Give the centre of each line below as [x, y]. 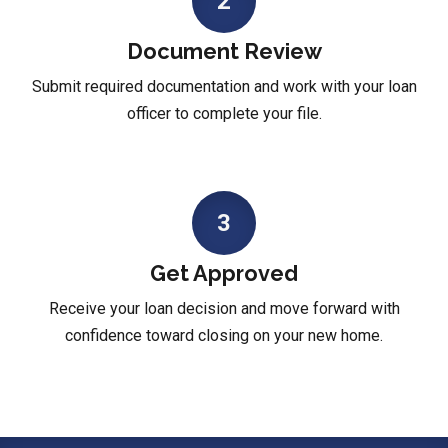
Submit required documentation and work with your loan [224, 86]
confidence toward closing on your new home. [224, 335]
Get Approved [224, 273]
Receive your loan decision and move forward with [224, 308]
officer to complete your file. [224, 113]
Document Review [224, 51]
